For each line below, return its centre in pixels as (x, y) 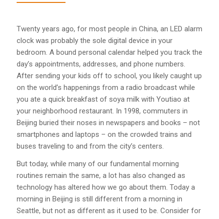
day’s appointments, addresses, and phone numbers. (101, 64)
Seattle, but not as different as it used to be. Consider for (109, 211)
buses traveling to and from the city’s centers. (90, 146)
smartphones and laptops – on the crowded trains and (104, 134)
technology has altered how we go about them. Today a (106, 187)
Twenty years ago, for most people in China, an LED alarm (109, 29)
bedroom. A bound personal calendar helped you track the (109, 52)
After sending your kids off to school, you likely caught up (109, 76)
